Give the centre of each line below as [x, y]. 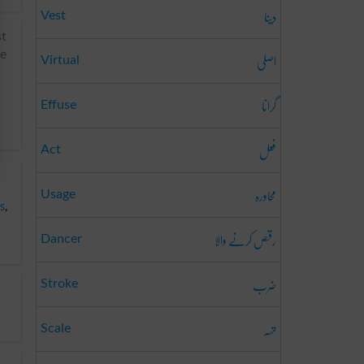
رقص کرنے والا [245, 240]
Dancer [61, 239]
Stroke [59, 284]
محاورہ [266, 195]
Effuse [58, 105]
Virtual [60, 60]
